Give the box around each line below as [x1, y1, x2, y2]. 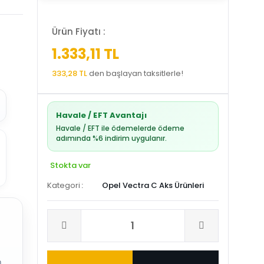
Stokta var [49, 160, 91, 171]
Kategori [47, 180, 80, 191]
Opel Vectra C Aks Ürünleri [101, 180, 204, 191]
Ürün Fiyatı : [51, 25, 105, 38]
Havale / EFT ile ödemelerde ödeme [55, 123, 184, 133]
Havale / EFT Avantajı [55, 110, 147, 121]
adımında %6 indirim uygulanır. [55, 133, 167, 143]
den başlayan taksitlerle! [87, 68, 183, 79]
